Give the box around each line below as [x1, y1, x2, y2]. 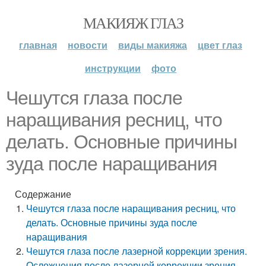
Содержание [15, 187, 71, 201]
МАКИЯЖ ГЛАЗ [83, 12, 183, 33]
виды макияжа [118, 38, 187, 52]
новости [68, 38, 107, 52]
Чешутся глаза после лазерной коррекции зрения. [26, 244, 248, 258]
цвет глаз [198, 38, 242, 52]
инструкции [85, 61, 141, 75]
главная [19, 38, 57, 52]
